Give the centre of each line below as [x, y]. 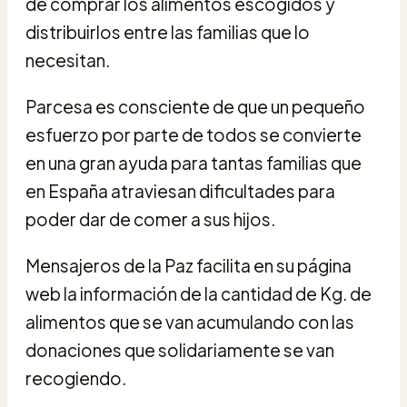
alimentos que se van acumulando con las [190, 321]
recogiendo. [76, 377]
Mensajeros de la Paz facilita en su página [189, 265]
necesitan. [68, 60]
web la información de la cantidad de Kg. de [199, 293]
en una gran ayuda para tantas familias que [194, 162]
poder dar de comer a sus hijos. [150, 218]
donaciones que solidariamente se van [180, 349]
